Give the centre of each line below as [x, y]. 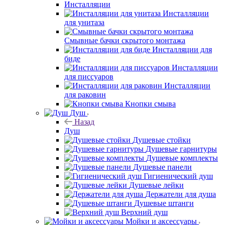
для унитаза [84, 22]
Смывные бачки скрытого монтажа [125, 40]
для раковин [85, 94]
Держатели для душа [181, 194]
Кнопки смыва [150, 103]
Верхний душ [144, 212]
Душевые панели [162, 167]
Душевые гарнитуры [181, 149]
